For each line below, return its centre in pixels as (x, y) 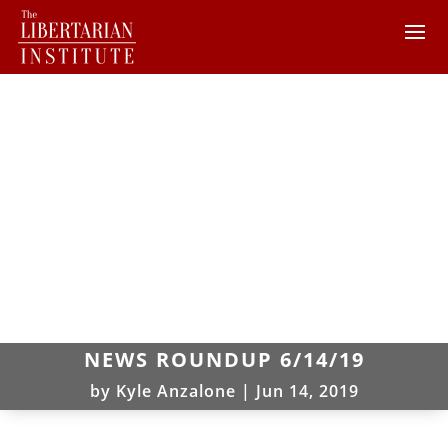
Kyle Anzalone (175, 390)
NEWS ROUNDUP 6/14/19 (224, 359)
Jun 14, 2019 (307, 390)
